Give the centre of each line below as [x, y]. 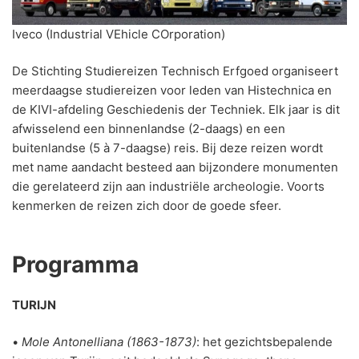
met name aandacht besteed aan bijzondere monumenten [175, 167]
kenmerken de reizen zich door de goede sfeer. [147, 206]
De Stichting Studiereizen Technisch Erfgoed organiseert [175, 71]
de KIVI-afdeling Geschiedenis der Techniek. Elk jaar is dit [176, 110]
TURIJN [34, 305]
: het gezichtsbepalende [264, 342]
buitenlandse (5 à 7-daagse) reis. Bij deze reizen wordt [167, 148]
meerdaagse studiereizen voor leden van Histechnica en [172, 91]
